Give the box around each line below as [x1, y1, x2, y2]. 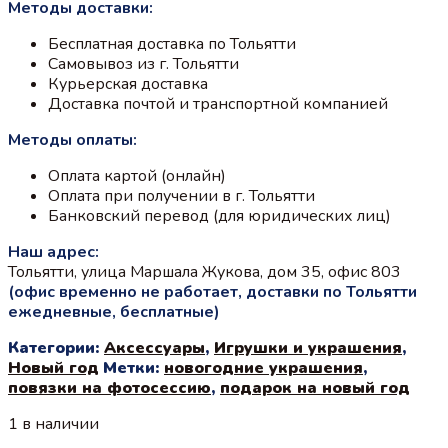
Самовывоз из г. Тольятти [48, 52, 239, 75]
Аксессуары [104, 336, 205, 359]
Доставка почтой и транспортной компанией [48, 92, 388, 115]
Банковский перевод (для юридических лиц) [48, 204, 391, 227]
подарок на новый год [220, 376, 410, 399]
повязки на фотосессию [8, 376, 211, 399]
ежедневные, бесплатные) [8, 300, 220, 323]
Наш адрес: [8, 240, 99, 263]
